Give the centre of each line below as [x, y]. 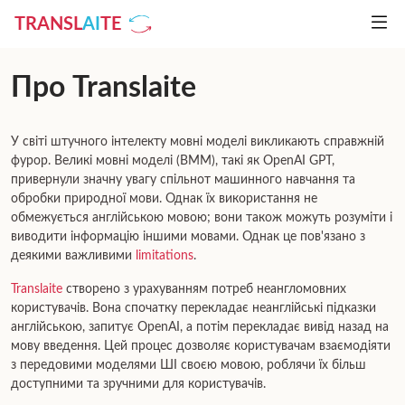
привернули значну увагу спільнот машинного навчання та [183, 180]
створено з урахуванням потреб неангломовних [204, 289]
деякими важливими [73, 256]
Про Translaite [104, 88]
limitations [165, 256]
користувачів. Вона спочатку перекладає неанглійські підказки [193, 308]
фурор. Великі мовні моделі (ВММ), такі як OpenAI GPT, [173, 161]
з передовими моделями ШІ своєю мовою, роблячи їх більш [188, 365]
